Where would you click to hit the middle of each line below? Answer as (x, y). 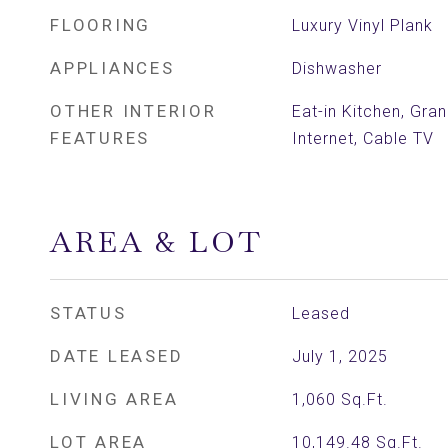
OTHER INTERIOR (133, 111)
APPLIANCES (112, 68)
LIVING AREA (114, 399)
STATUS (88, 313)
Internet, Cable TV (362, 138)
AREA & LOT (156, 242)
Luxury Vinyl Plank (362, 25)
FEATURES (100, 138)
